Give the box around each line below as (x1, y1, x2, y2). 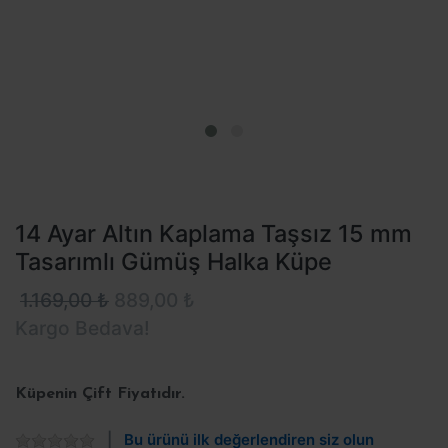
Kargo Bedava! (15, 316, 150, 341)
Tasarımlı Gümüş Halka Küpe (15, 247, 332, 277)
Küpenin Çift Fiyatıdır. (15, 386, 185, 403)
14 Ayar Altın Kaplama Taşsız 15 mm (15, 219, 412, 249)
